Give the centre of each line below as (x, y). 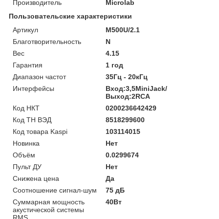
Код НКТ (26, 108)
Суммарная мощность (49, 202)
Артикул (25, 30)
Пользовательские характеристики (70, 16)
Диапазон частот (39, 77)
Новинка (26, 143)
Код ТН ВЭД (32, 120)
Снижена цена (36, 178)
